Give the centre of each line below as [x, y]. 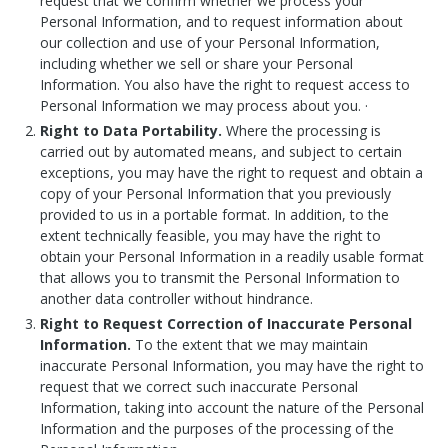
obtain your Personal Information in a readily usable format [232, 256]
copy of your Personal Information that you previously [215, 193]
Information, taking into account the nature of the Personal [232, 407]
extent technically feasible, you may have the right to [210, 235]
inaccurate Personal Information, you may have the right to [232, 365]
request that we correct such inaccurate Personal [199, 386]
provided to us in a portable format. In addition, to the [214, 214]
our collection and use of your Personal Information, [210, 42]
